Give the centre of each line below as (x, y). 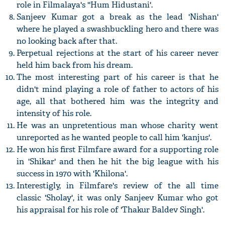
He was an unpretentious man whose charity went (118, 126)
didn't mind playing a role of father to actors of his (118, 89)
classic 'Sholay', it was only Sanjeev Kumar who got (118, 198)
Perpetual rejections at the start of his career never (118, 53)
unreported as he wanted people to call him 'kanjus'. (114, 138)
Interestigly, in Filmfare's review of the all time (118, 186)
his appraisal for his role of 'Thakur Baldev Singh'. (111, 210)
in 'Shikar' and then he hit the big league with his (118, 162)
